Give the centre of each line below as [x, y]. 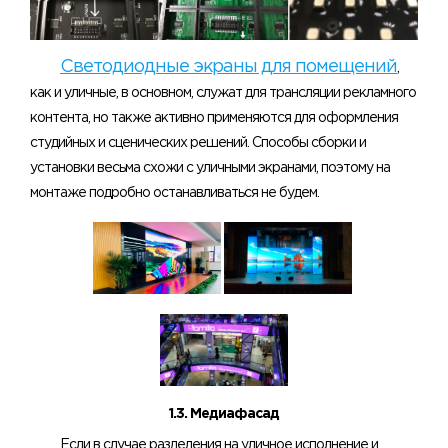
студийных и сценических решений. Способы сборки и [198, 142]
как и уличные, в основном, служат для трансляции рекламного [223, 92]
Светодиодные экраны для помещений [228, 66]
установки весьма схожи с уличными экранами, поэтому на [210, 167]
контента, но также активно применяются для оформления [214, 117]
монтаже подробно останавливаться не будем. [174, 192]
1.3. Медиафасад [224, 413]
